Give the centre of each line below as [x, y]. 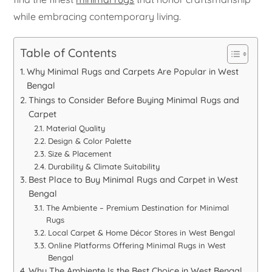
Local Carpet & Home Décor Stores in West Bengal [141, 233]
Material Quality [75, 128]
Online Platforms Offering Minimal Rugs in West [137, 246]
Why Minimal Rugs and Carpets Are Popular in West [133, 72]
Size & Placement [80, 154]
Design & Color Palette [89, 141]
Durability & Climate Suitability [104, 167]
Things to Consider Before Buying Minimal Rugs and [134, 100]
